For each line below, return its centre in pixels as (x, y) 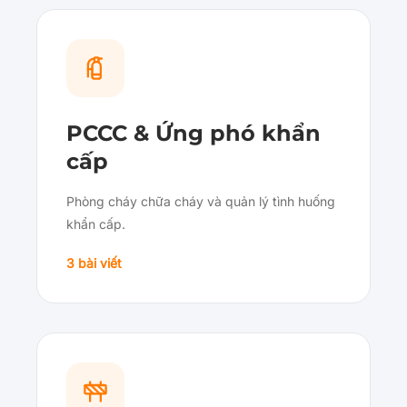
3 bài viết (94, 263)
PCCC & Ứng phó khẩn (194, 134)
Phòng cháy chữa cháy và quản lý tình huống (201, 202)
